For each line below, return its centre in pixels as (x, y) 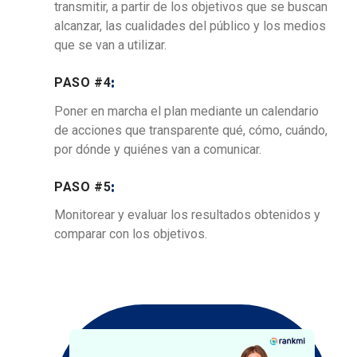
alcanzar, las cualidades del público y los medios (190, 26)
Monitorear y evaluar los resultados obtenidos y (187, 215)
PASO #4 (83, 83)
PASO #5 (83, 186)
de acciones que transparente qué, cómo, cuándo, (191, 130)
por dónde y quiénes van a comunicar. (158, 149)
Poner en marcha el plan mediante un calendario (186, 111)
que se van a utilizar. (110, 45)
